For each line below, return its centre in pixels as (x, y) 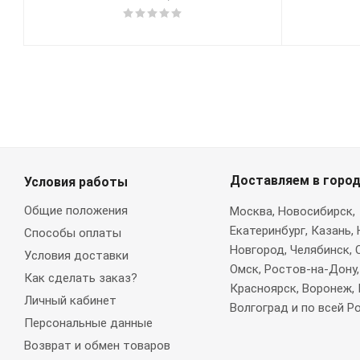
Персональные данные (88, 323)
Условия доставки (76, 256)
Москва (251, 211)
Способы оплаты (73, 233)
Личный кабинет (70, 301)
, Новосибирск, (313, 211)
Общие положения (76, 211)
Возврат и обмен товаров (97, 346)
